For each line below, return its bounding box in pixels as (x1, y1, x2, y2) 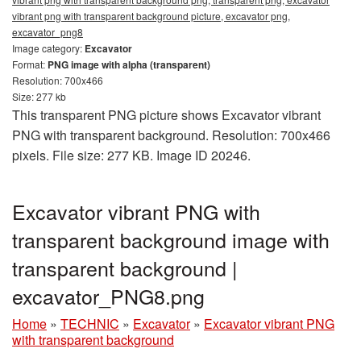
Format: (12, 57, 48, 72)
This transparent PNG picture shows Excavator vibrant (12, 106, 321, 125)
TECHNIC (60, 314, 119, 334)
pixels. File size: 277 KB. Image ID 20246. (12, 146, 251, 165)
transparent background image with (12, 225, 330, 255)
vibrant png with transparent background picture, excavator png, (12, 9, 290, 23)
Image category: (12, 41, 85, 56)
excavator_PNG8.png (12, 281, 205, 311)
